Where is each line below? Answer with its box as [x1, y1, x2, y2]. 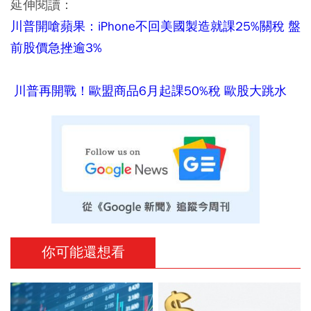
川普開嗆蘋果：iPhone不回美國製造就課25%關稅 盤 [10, 18, 301, 34]
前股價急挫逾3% [10, 40, 102, 56]
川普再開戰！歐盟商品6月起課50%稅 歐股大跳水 [10, 83, 287, 99]
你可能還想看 [41, 243, 125, 261]
